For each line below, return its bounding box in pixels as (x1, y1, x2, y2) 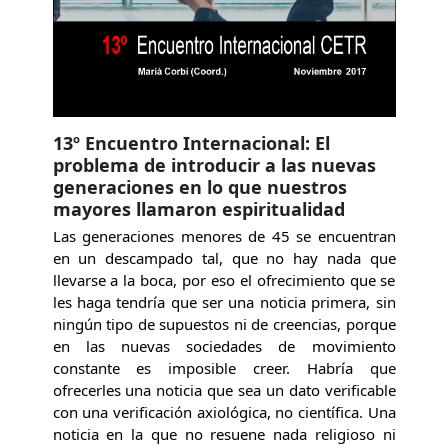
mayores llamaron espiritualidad (52, 196, 345, 221)
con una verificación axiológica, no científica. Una (52, 401, 396, 422)
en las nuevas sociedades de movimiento (52, 335, 396, 356)
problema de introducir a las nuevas (52, 152, 376, 177)
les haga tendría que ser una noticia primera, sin (52, 291, 396, 312)
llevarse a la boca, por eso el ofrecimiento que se (52, 269, 396, 290)
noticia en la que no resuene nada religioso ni (52, 423, 396, 444)
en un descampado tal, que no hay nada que (52, 247, 396, 268)
